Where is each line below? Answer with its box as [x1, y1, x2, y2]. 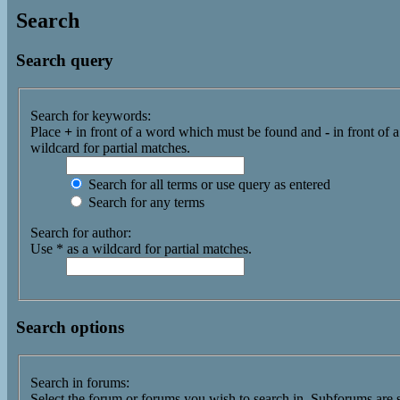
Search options [16, 317, 124, 337]
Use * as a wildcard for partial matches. [30, 241, 252, 257]
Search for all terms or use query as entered [85, 177, 330, 193]
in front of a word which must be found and [72, 124, 325, 140]
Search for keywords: [30, 108, 151, 124]
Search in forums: [30, 375, 129, 391]
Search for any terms [85, 195, 204, 211]
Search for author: [30, 225, 131, 241]
